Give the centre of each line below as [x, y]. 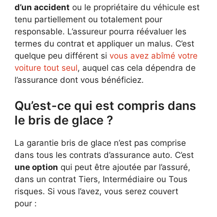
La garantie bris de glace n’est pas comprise [100, 143]
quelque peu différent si [62, 55]
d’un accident [42, 7]
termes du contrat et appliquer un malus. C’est [104, 43]
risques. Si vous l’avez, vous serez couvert [96, 191]
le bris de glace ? [64, 120]
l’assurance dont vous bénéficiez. [79, 80]
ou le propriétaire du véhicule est [135, 7]
